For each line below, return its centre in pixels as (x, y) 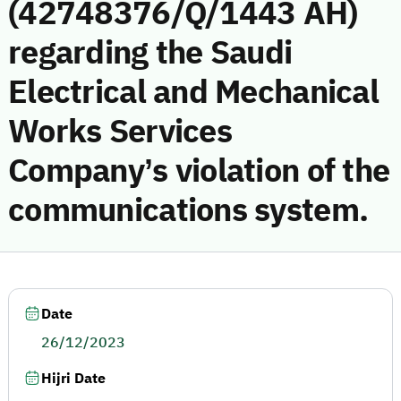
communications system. (188, 210)
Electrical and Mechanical (193, 92)
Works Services (120, 132)
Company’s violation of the (199, 171)
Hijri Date (73, 379)
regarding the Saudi (150, 53)
